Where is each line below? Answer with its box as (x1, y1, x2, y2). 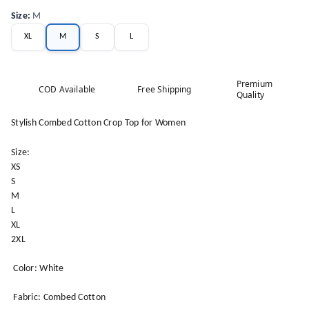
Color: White (11, 263, 64, 274)
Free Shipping (137, 83, 192, 95)
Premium (236, 77, 272, 90)
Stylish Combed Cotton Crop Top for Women (11, 117, 186, 128)
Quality (236, 88, 264, 101)
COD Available (39, 83, 96, 95)
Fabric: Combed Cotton (11, 292, 106, 303)
